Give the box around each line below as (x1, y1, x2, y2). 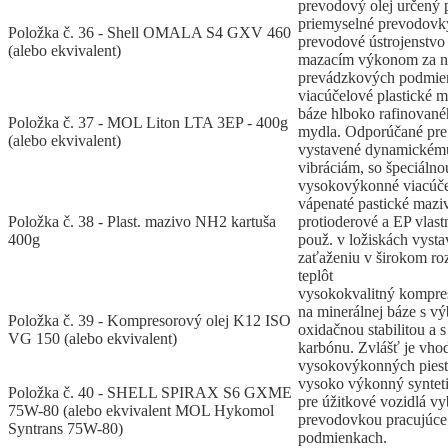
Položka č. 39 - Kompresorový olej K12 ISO (8, 312, 291, 330)
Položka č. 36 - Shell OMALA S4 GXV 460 (8, 24, 291, 42)
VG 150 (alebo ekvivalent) (8, 330, 177, 348)
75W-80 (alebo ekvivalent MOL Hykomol (8, 402, 274, 420)
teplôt (298, 267, 333, 285)
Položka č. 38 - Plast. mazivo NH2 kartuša (8, 213, 276, 231)
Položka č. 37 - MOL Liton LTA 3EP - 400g (8, 114, 288, 132)
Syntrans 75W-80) (8, 420, 123, 438)
